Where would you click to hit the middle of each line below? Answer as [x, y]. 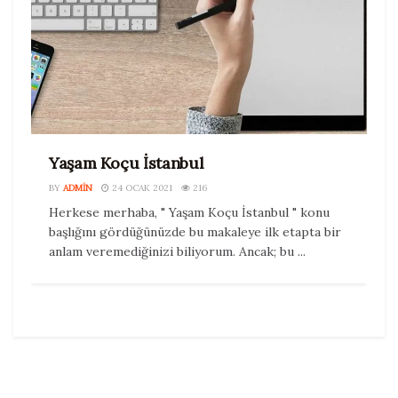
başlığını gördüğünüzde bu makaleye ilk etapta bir [195, 231]
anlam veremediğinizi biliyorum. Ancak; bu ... [177, 251]
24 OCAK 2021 [141, 187]
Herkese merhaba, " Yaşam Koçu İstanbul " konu [189, 212]
